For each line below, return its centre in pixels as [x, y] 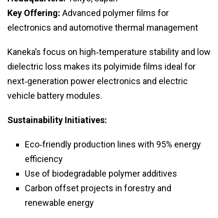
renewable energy [59, 203]
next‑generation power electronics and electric [98, 81]
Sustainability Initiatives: [57, 120]
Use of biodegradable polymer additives [101, 174]
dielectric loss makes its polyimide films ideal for [101, 67]
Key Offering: [34, 13]
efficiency [44, 159]
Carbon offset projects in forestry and [98, 188]
